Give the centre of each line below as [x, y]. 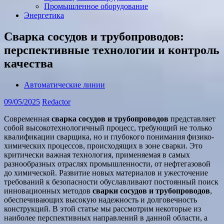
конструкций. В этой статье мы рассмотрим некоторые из [102, 208]
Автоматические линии [64, 84]
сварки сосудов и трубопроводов [151, 190]
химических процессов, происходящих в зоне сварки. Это [103, 145]
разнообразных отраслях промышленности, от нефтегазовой [107, 163]
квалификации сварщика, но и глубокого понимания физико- [109, 136]
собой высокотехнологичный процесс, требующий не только [108, 127]
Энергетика [44, 15]
